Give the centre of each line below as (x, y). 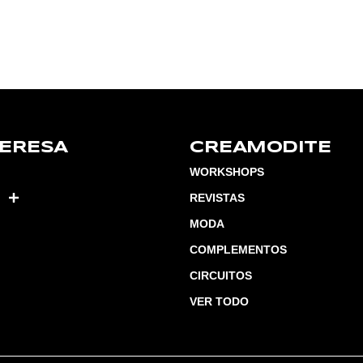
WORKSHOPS (227, 172)
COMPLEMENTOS (238, 250)
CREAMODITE (260, 148)
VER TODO (219, 302)
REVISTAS (217, 198)
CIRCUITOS (221, 276)
